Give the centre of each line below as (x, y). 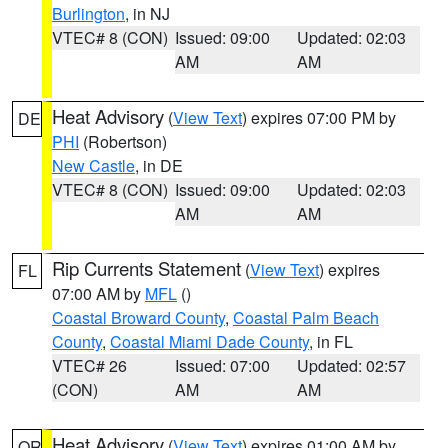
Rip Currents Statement (146, 268)
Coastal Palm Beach (306, 317)
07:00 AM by (98, 293)
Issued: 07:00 (222, 365)
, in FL (331, 341)
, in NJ (147, 13)
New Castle (93, 165)
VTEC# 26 (89, 365)
